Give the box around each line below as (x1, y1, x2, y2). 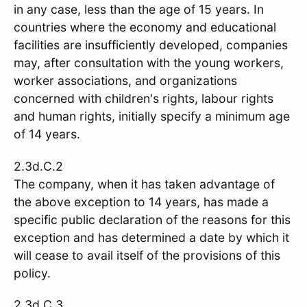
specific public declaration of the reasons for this (14, 212, 291, 227)
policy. (14, 265, 51, 280)
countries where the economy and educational (14, 19, 276, 34)
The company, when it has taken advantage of (14, 176, 275, 191)
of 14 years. (14, 126, 80, 141)
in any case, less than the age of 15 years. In (14, 1, 264, 16)
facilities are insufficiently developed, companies (14, 37, 288, 52)
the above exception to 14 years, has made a (14, 194, 269, 209)
